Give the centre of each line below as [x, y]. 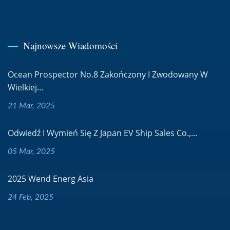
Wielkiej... [25, 87]
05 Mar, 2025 [31, 151]
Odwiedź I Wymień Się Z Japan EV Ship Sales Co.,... [102, 133]
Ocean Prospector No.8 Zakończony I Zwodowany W [108, 74]
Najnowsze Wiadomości [70, 45]
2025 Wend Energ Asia [51, 179]
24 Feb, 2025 [31, 197]
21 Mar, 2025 [31, 106]
